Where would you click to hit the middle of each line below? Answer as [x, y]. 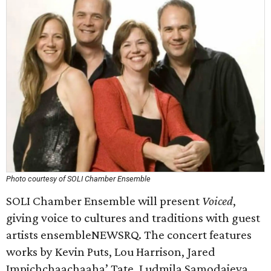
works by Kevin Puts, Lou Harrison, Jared [111, 252]
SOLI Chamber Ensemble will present [104, 201]
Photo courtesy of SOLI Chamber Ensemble [78, 179]
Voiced [217, 201]
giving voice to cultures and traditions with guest [133, 218]
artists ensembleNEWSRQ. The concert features [129, 235]
